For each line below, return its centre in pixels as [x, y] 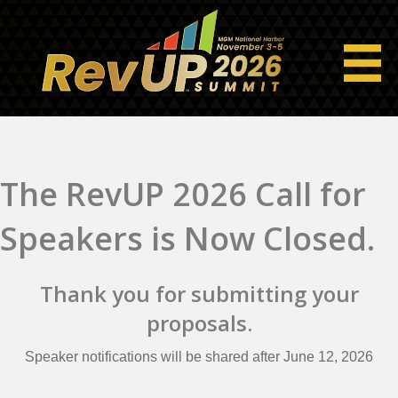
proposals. [199, 322]
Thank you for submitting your [199, 293]
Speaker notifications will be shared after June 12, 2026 [199, 356]
